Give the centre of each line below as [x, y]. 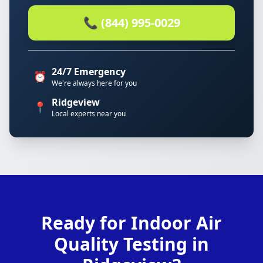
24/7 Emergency [89, 72]
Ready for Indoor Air [131, 223]
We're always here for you [94, 83]
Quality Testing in [131, 244]
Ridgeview [76, 102]
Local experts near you [89, 114]
